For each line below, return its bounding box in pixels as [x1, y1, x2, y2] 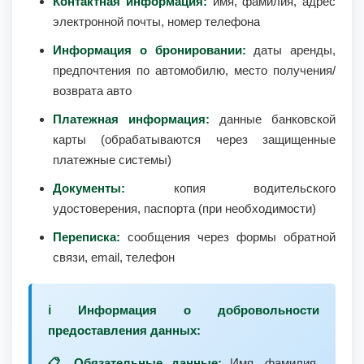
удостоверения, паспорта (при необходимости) [53, 201, 316, 215]
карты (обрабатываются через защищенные [53, 132, 336, 146]
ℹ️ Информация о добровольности [48, 303, 319, 317]
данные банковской [210, 112, 336, 126]
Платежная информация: [53, 112, 210, 126]
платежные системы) [53, 153, 171, 167]
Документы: [53, 181, 125, 195]
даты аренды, [245, 43, 336, 57]
